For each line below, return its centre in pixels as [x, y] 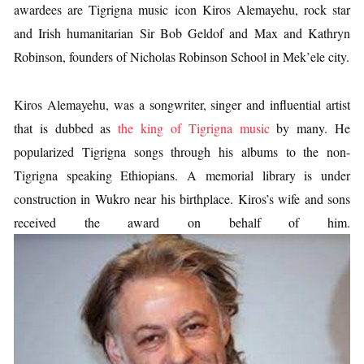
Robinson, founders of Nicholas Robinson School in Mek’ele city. [182, 56]
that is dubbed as [66, 128]
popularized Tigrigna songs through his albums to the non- [182, 152]
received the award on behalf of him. [182, 222]
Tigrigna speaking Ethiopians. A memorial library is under [182, 175]
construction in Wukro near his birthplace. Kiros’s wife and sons [182, 199]
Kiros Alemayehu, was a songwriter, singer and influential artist [182, 104]
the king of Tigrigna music [194, 128]
